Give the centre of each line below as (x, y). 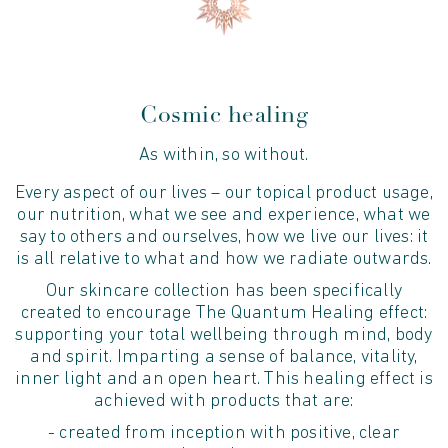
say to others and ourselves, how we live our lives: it (224, 237)
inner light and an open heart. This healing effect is (224, 379)
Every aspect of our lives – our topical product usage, (224, 193)
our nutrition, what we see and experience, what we (224, 215)
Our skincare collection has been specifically (223, 291)
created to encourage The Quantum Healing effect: (224, 313)
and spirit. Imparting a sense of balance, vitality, (224, 357)
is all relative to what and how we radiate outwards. (224, 259)
